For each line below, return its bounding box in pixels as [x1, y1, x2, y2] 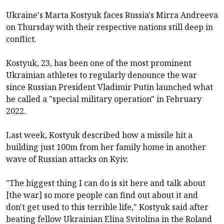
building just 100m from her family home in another [6, 141, 206, 152]
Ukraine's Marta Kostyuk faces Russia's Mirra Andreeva [6, 9, 218, 20]
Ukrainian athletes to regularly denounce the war [6, 69, 197, 80]
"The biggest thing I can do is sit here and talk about [6, 177, 205, 188]
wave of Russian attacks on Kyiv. [6, 153, 128, 164]
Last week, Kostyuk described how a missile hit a [6, 129, 192, 140]
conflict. [6, 33, 36, 44]
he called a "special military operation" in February [6, 93, 201, 104]
